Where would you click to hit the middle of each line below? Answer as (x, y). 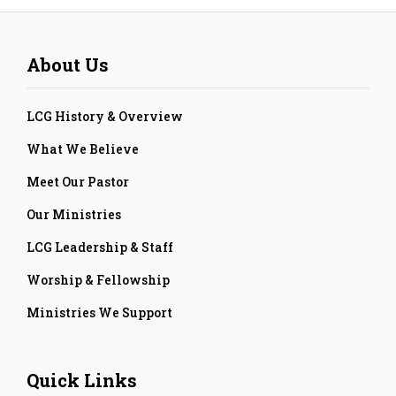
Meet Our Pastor (78, 181)
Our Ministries (74, 214)
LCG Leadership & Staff (100, 247)
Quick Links (82, 380)
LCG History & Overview (105, 116)
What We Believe (83, 148)
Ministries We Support (99, 312)
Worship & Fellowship (98, 279)
